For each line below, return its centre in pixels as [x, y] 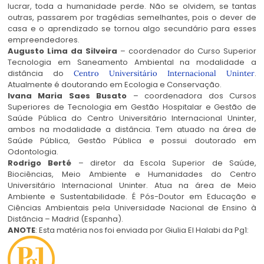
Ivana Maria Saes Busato [67, 96]
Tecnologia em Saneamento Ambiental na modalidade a [132, 62]
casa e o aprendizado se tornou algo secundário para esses [132, 29]
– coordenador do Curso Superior [187, 51]
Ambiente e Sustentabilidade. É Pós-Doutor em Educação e [132, 197]
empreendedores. [44, 40]
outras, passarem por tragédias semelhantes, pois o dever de [132, 18]
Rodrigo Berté [40, 163]
